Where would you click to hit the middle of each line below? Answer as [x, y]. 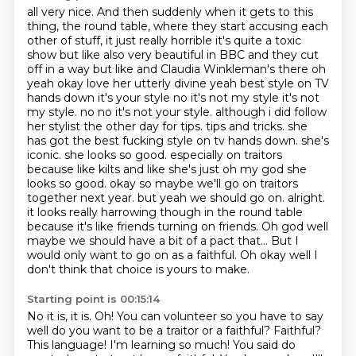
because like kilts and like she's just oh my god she [166, 169]
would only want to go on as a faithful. [133, 255]
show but [54, 55]
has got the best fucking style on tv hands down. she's [178, 141]
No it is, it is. [60, 316]
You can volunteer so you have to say [220, 316]
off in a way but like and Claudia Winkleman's [152, 69]
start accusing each [274, 26]
